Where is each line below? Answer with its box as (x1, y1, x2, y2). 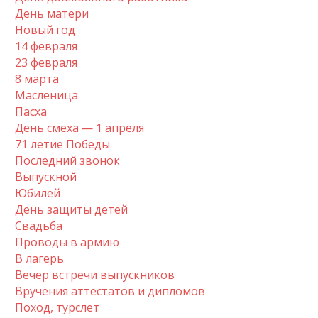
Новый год (15, 21, 75, 38)
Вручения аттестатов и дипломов (15, 283, 205, 299)
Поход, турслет (15, 299, 99, 315)
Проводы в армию (15, 234, 119, 250)
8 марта (15, 70, 59, 87)
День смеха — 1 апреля (15, 119, 144, 136)
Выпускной (15, 168, 77, 185)
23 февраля (15, 54, 77, 70)
